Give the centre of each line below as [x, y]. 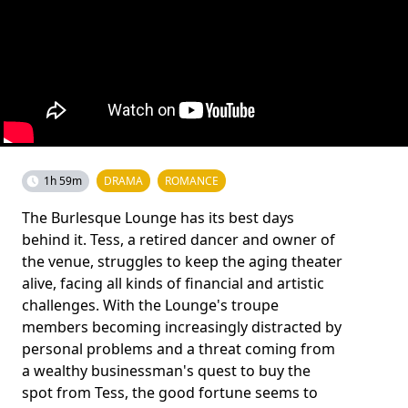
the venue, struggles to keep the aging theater [182, 261]
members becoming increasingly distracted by [182, 326]
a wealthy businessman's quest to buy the [166, 370]
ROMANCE [192, 180]
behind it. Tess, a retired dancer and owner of [178, 239]
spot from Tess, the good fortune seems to [170, 392]
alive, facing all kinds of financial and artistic [173, 283]
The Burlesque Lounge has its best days [158, 217]
